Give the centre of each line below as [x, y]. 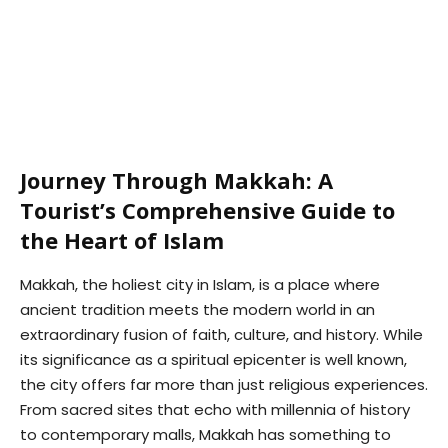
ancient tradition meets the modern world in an [197, 309]
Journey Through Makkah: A [176, 180]
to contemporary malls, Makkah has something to [205, 434]
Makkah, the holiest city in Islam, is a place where [200, 284]
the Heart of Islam [122, 240]
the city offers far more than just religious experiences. [224, 384]
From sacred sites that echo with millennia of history [215, 409]
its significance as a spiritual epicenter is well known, [213, 359]
